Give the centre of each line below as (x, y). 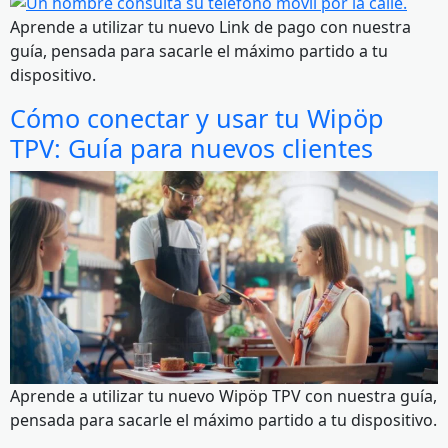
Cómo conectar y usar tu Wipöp (197, 117)
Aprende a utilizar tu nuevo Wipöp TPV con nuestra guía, (223, 395)
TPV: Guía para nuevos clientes (191, 147)
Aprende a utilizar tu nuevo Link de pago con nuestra (210, 26)
